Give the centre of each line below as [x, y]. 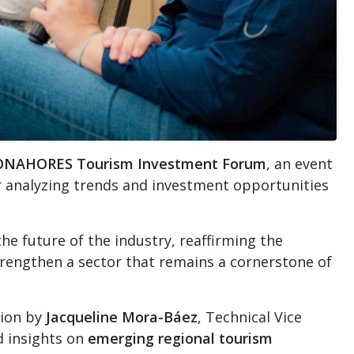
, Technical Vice [250, 316]
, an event [299, 163]
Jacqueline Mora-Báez [122, 316]
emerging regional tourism [180, 338]
